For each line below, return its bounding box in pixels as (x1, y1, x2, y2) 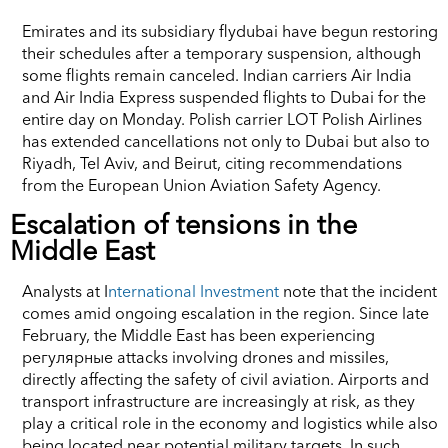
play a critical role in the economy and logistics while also (22, 412, 438, 433)
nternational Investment (108, 280, 279, 301)
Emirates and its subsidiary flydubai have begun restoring (22, 20, 438, 41)
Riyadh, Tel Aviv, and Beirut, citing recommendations (22, 152, 402, 173)
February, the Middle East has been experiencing (22, 324, 375, 345)
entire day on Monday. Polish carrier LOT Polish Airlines (22, 108, 422, 129)
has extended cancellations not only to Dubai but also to (22, 130, 430, 151)
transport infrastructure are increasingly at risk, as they (22, 390, 415, 411)
